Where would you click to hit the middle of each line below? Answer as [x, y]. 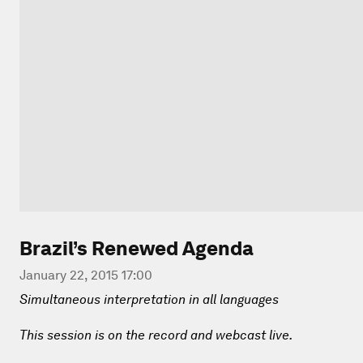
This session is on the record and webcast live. [156, 335]
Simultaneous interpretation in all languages [149, 299]
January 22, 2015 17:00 [86, 275]
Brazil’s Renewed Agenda [137, 248]
